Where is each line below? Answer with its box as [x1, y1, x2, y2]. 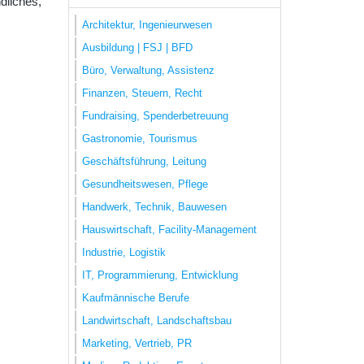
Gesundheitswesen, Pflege [82, 177, 208, 190]
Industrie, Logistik [82, 245, 166, 258]
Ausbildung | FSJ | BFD [82, 41, 193, 54]
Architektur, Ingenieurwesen [82, 18, 212, 31]
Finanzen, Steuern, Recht [82, 86, 202, 99]
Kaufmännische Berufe [82, 291, 189, 304]
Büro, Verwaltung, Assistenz [82, 63, 214, 76]
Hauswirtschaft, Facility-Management [82, 223, 257, 236]
